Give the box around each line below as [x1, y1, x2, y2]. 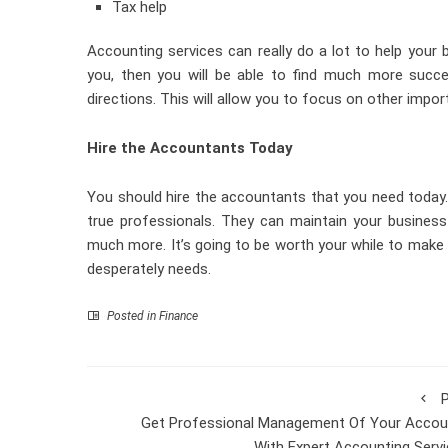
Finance [159, 309, 198, 324]
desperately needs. [87, 260, 211, 279]
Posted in [104, 309, 159, 324]
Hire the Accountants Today [87, 139, 293, 158]
